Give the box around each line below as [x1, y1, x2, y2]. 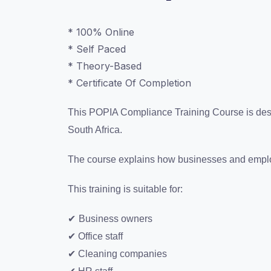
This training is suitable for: [68, 184, 183, 195]
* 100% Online [68, 26, 134, 39]
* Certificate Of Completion [68, 77, 191, 90]
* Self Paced [68, 43, 126, 56]
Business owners [79, 214, 152, 224]
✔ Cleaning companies [68, 249, 167, 260]
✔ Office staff [68, 231, 123, 242]
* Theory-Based [68, 60, 142, 73]
